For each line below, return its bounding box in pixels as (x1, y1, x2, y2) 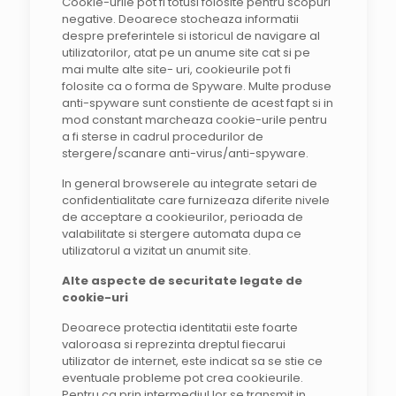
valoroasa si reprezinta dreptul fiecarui (61, 336, 286, 353)
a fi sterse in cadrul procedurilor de (61, 128, 263, 145)
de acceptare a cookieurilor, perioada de (61, 209, 303, 225)
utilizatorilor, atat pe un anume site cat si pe (61, 44, 310, 61)
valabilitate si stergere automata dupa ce (61, 225, 301, 242)
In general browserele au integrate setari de (61, 175, 317, 192)
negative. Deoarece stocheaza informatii (61, 11, 299, 27)
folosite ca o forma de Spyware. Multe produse (61, 78, 331, 95)
